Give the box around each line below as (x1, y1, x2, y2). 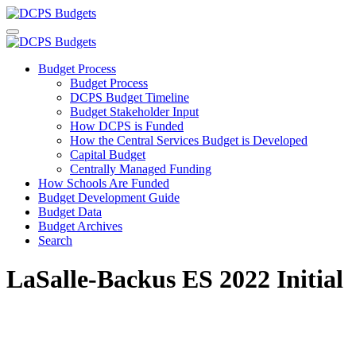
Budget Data (38, 205, 102, 219)
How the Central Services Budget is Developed (70, 133, 308, 147)
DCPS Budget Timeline (70, 91, 189, 104)
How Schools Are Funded (38, 176, 169, 190)
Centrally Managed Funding (70, 162, 211, 176)
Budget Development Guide (38, 191, 180, 204)
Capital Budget (70, 148, 145, 161)
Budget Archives (38, 219, 122, 233)
